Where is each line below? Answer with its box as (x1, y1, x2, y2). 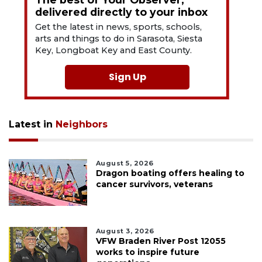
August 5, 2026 (95, 158, 154, 167)
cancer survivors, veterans (95, 178, 213, 189)
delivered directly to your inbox (35, 5, 208, 18)
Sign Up (108, 70, 146, 84)
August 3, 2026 (95, 226, 154, 235)
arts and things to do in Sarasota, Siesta (35, 33, 203, 44)
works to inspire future (95, 246, 199, 257)
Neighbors (56, 118, 108, 130)
